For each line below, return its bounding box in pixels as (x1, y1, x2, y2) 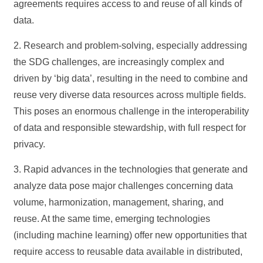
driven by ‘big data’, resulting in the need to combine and (14, 73, 248, 83)
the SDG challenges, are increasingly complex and (14, 57, 225, 67)
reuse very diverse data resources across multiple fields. (14, 90, 247, 100)
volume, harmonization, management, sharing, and (14, 197, 224, 207)
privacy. (14, 139, 46, 149)
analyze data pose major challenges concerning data (14, 181, 234, 191)
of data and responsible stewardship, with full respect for (14, 123, 247, 133)
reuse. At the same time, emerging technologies (14, 214, 211, 224)
